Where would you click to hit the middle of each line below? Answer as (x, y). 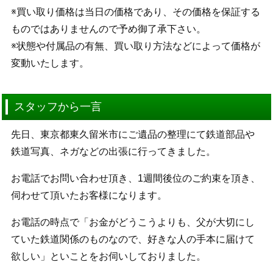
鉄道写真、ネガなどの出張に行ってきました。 (113, 152)
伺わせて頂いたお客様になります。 (89, 196)
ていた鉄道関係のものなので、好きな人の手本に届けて (133, 239)
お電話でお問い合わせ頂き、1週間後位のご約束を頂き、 (135, 179)
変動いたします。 (50, 63)
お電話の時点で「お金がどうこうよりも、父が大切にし (133, 222)
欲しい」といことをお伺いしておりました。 (108, 257)
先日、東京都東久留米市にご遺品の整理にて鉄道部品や (133, 135)
